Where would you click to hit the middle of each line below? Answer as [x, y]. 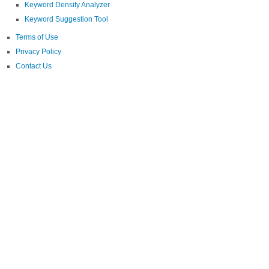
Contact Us [34, 66]
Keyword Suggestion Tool [66, 19]
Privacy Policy [38, 52]
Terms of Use [37, 37]
